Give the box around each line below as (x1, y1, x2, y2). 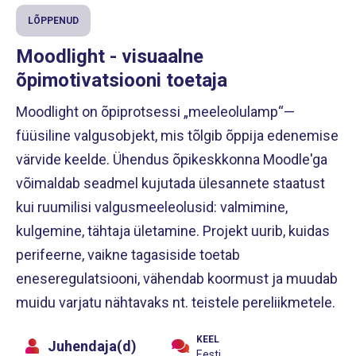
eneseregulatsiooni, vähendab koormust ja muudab (16, 270, 338, 288)
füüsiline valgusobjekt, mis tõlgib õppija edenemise (16, 127, 339, 145)
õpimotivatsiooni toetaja (16, 69, 227, 92)
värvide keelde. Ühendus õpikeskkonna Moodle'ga (16, 151, 327, 168)
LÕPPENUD (28, 15, 79, 27)
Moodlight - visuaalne (16, 45, 203, 68)
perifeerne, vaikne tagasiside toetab (16, 246, 240, 264)
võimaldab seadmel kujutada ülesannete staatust (16, 175, 325, 192)
